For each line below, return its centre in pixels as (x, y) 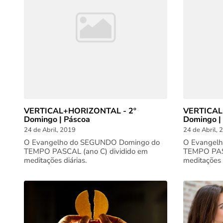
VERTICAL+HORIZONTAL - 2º (80, 111)
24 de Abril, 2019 (50, 130)
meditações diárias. (55, 160)
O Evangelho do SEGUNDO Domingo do (92, 142)
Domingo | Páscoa (57, 119)
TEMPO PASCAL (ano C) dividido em (86, 151)
